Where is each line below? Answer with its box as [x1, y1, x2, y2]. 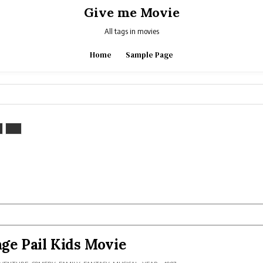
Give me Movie [83, 4, 180, 21]
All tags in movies [104, 26, 159, 36]
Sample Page [126, 50, 173, 60]
